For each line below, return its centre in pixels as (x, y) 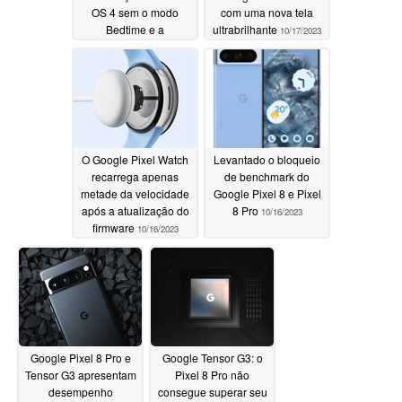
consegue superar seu (212, 391)
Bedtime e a (135, 29)
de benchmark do (267, 176)
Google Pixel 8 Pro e (80, 357)
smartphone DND (135, 63)
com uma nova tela (267, 12)
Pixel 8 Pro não (212, 374)
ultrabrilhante (246, 29)
